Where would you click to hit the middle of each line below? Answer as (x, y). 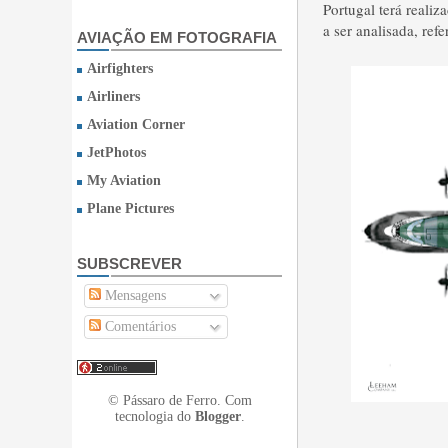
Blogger (217, 416)
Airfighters (120, 68)
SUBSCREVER (129, 263)
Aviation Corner (136, 124)
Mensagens (133, 295)
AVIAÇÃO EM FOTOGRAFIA (177, 37)
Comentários (138, 326)
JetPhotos (116, 152)
